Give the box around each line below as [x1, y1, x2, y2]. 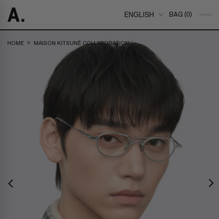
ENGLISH [124, 9, 154, 19]
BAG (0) [169, 11, 192, 18]
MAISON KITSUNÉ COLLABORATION [34, 40, 129, 46]
